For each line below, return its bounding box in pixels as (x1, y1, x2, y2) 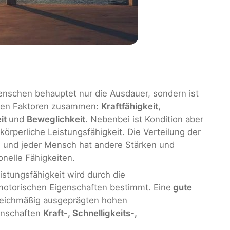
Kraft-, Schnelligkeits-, (43, 207, 137, 218)
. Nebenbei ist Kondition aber (85, 113, 203, 124)
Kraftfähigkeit (101, 101, 158, 111)
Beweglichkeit (27, 113, 85, 124)
